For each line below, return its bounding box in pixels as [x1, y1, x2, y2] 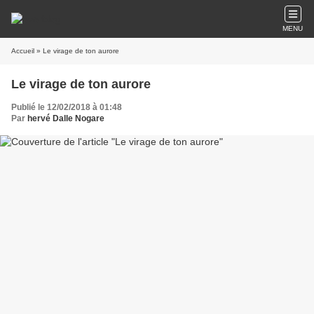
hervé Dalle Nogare [27, 114, 104, 123]
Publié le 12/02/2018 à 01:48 [11, 102, 122, 112]
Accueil [11, 47, 34, 55]
